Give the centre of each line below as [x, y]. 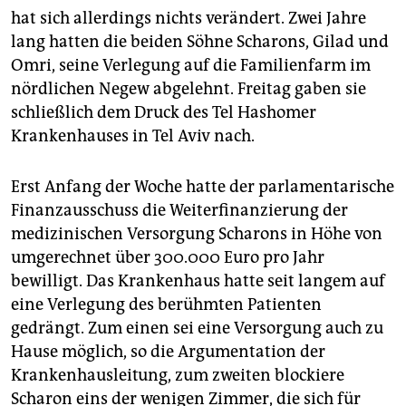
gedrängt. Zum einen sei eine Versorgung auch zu [197, 329]
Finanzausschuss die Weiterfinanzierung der [179, 211]
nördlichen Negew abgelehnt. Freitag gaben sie [188, 89]
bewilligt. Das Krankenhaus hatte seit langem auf [198, 281]
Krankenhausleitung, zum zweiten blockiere [178, 376]
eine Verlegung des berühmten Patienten [166, 305]
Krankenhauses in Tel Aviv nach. [133, 136]
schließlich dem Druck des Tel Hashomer [164, 113]
